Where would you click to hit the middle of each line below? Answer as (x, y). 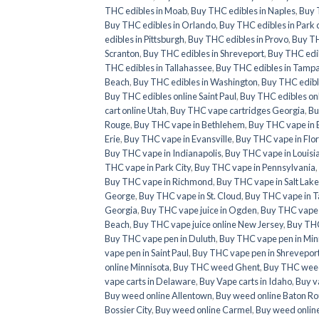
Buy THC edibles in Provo (238, 39)
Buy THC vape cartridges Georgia (237, 110)
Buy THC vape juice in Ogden (199, 210)
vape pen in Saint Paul (147, 252)
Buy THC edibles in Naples (243, 10)
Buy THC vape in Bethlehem (189, 124)
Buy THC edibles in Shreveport (204, 53)
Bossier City (128, 309)
